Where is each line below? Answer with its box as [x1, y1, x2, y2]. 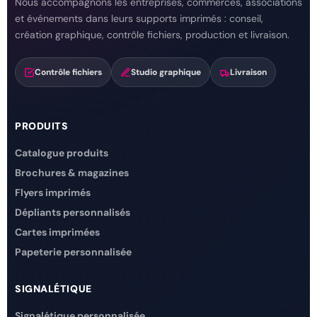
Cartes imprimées [15, 226, 100, 238]
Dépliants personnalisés [15, 206, 130, 219]
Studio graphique [131, 67, 201, 78]
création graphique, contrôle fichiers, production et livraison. [15, 28, 289, 41]
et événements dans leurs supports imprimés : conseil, [15, 12, 263, 25]
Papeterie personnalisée [15, 246, 132, 258]
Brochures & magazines [15, 166, 129, 179]
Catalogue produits [15, 146, 108, 159]
